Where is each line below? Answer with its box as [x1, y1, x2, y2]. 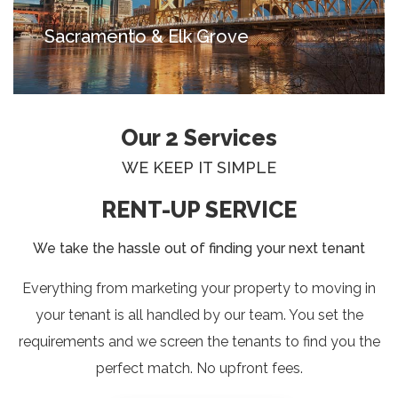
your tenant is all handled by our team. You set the [35, 306, 363, 323]
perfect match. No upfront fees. [95, 359, 303, 377]
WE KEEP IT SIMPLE [122, 157, 276, 177]
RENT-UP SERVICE [101, 195, 297, 223]
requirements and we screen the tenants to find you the [18, 332, 380, 350]
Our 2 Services [121, 123, 277, 151]
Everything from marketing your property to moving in [22, 279, 376, 297]
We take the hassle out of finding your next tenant [33, 239, 365, 257]
